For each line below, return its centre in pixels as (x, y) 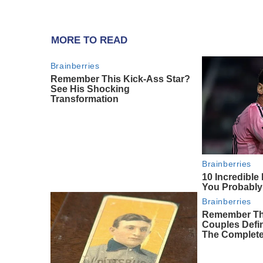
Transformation (84, 99)
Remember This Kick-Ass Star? (120, 79)
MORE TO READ (89, 41)
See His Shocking (90, 89)
